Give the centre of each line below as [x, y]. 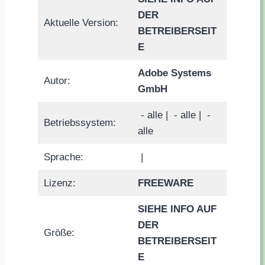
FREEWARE [165, 183]
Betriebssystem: [80, 122]
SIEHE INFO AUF [177, 209]
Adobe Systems [174, 73]
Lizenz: [59, 183]
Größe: [59, 232]
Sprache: [63, 157]
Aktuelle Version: [81, 22]
